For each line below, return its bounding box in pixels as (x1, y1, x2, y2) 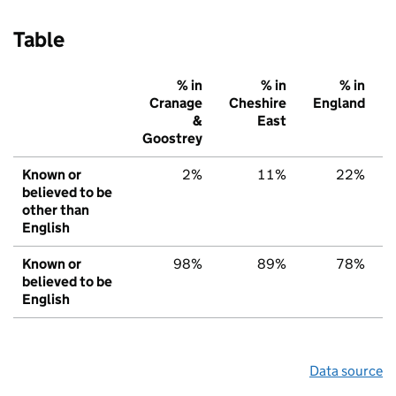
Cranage (149, 95, 202, 112)
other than (22, 202, 89, 219)
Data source (309, 362, 383, 380)
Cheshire (229, 95, 286, 112)
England (313, 95, 365, 112)
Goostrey (142, 130, 202, 148)
